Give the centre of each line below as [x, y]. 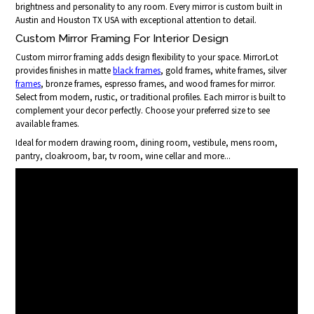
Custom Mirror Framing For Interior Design [122, 39]
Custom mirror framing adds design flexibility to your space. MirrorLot [147, 57]
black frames [137, 71]
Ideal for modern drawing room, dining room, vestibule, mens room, [147, 143]
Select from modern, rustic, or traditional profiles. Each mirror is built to [151, 97]
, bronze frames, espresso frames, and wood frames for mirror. [158, 84]
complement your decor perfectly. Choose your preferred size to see [143, 111]
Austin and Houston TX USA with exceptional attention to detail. [136, 20]
